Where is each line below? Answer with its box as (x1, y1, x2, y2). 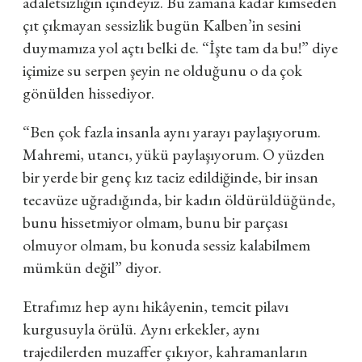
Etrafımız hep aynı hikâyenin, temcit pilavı (23, 296, 288, 317)
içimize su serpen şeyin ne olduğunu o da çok (23, 60, 302, 81)
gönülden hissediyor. (23, 82, 158, 103)
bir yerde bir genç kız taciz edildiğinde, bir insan (23, 166, 318, 187)
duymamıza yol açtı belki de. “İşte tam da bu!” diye (23, 37, 338, 58)
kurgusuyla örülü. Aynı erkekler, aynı (23, 318, 259, 339)
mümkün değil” (23, 257, 125, 278)
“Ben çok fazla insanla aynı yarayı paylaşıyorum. (23, 121, 321, 142)
